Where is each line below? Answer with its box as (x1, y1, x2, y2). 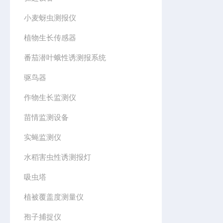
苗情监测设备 (24, 113, 69, 121)
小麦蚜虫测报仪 (24, 13, 77, 22)
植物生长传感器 (24, 33, 77, 42)
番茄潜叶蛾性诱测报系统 (24, 53, 107, 62)
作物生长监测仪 (24, 93, 77, 102)
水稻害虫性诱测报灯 (24, 153, 92, 161)
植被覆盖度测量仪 (24, 193, 84, 201)
